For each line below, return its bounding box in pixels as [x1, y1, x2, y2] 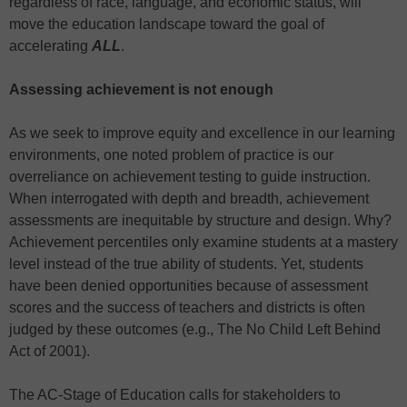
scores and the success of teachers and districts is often [9, 300, 365, 316]
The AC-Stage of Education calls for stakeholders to [9, 387, 341, 403]
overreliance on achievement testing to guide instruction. [9, 169, 371, 185]
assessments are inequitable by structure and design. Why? [9, 213, 392, 229]
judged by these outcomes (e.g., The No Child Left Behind [9, 322, 381, 338]
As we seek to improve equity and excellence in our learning [9, 125, 395, 142]
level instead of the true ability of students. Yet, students [9, 256, 363, 273]
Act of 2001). [9, 343, 90, 360]
